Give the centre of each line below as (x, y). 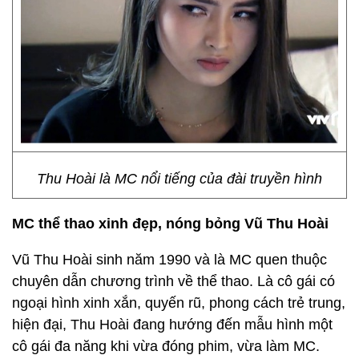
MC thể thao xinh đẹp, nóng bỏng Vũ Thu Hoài (172, 224)
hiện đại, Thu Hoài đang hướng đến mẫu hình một (172, 325)
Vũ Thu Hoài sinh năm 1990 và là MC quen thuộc (169, 260)
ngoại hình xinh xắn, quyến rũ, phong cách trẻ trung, (179, 303)
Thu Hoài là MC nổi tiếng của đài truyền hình (179, 179)
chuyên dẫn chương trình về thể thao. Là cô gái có (173, 281)
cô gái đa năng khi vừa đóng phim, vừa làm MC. (166, 346)
